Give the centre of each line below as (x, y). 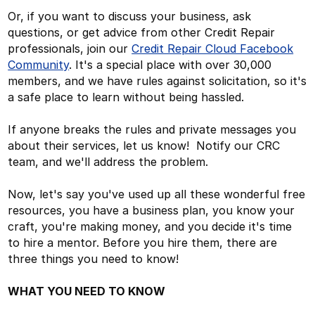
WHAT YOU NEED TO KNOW (87, 291)
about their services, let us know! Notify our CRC (144, 145)
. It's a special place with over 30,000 (171, 64)
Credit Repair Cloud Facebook (213, 48)
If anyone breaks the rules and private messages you (152, 129)
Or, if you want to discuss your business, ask (130, 16)
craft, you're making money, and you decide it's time (150, 226)
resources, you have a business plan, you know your (152, 210)
